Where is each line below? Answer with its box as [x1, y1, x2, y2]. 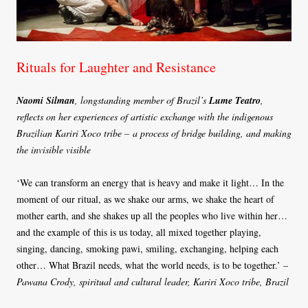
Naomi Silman [16, 93, 75, 108]
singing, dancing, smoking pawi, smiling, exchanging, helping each [16, 242, 278, 256]
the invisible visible [16, 143, 91, 157]
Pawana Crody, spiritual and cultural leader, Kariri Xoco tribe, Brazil [16, 275, 289, 289]
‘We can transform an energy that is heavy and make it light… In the [16, 176, 284, 190]
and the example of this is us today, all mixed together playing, [16, 225, 261, 239]
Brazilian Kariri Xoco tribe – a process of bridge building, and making [16, 126, 291, 140]
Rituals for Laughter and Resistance [16, 58, 216, 77]
